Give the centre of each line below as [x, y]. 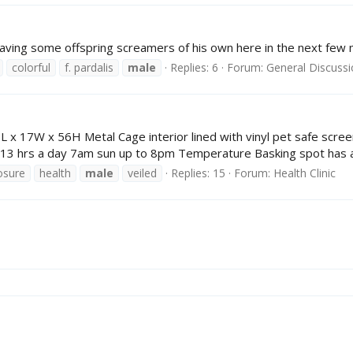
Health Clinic [305, 173]
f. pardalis [89, 67]
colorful [31, 67]
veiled [142, 173]
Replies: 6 [194, 67]
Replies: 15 [198, 173]
